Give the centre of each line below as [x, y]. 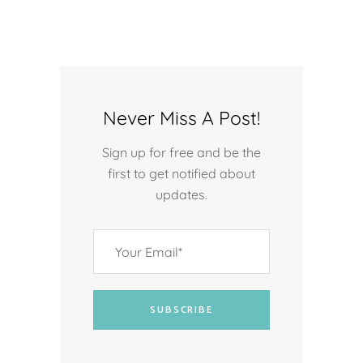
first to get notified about [181, 174]
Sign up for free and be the [181, 153]
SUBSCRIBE [181, 310]
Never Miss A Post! [181, 118]
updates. [181, 195]
